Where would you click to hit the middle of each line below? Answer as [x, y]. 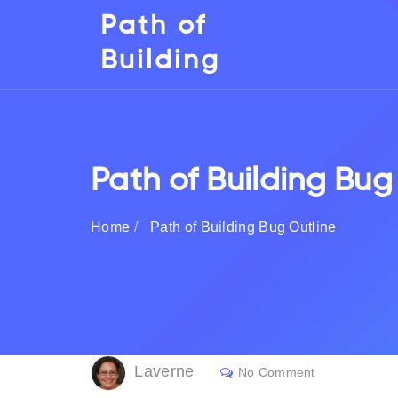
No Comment [276, 373]
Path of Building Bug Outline [241, 227]
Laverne [164, 372]
